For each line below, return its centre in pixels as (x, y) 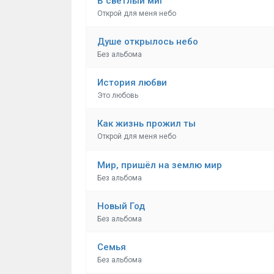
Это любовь (118, 95)
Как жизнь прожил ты (147, 124)
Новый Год (121, 206)
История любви (132, 83)
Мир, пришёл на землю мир (160, 165)
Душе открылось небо (148, 41)
